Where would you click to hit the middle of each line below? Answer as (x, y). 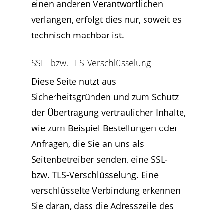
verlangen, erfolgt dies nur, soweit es (106, 19)
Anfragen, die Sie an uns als (88, 144)
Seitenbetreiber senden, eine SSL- (100, 159)
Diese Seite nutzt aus (74, 81)
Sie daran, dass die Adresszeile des (102, 206)
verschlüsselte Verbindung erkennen (106, 190)
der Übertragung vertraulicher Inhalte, (109, 112)
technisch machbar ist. (78, 35)
